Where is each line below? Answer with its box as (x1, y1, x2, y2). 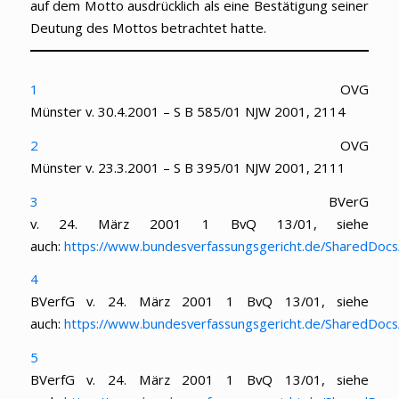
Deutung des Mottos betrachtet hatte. (29, 18, 266, 37)
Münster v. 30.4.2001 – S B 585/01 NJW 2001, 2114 (29, 102, 349, 121)
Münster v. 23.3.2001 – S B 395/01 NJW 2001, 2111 (29, 158, 353, 176)
